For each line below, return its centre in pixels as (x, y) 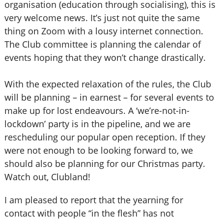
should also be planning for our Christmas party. (105, 164)
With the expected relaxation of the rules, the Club (108, 84)
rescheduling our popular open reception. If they (105, 137)
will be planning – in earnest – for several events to (109, 97)
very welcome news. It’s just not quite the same (102, 18)
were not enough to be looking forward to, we (98, 150)
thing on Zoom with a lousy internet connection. (104, 31)
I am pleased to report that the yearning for (94, 200)
